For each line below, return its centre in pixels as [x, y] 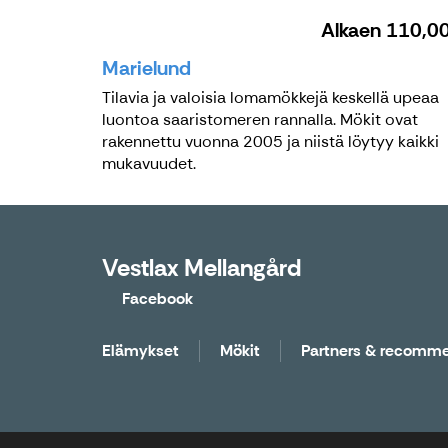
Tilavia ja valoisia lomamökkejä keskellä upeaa [270, 97]
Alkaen [354, 29]
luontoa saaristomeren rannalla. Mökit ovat [260, 119]
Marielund [146, 67]
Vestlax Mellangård [201, 267]
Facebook [157, 298]
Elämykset [140, 350]
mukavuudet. [149, 163]
